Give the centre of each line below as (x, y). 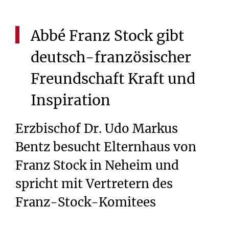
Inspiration (71, 100)
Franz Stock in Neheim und (97, 166)
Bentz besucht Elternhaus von (106, 147)
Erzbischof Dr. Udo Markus (97, 129)
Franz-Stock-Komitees (86, 202)
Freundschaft (77, 78)
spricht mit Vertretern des (94, 184)
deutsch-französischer (111, 57)
